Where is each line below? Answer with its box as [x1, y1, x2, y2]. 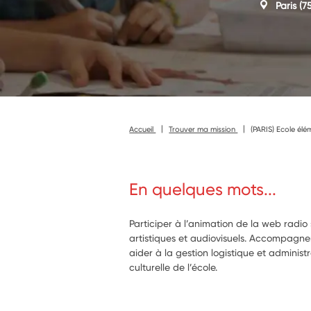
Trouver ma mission [169, 124, 238, 134]
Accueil [129, 124, 156, 134]
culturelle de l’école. [129, 261, 218, 273]
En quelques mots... [129, 179, 277, 199]
